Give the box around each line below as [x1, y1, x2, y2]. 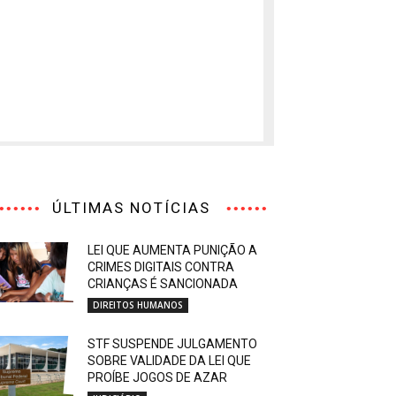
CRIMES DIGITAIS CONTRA [88, 260, 235, 274]
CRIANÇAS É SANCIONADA [88, 277, 239, 291]
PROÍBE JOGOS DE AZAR [88, 370, 228, 385]
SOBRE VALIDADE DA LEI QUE [88, 354, 252, 368]
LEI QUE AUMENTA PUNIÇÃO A [88, 243, 258, 257]
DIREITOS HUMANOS [93, 299, 184, 311]
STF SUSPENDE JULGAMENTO [88, 337, 258, 351]
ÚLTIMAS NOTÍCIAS [51, 199, 210, 217]
